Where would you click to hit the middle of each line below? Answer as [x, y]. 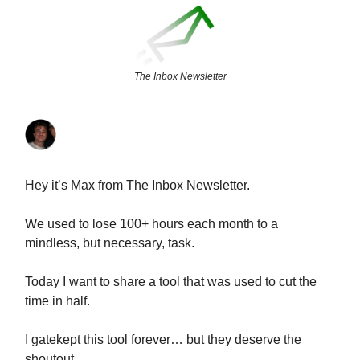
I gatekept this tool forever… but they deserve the [163, 339]
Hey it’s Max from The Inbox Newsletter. [137, 185]
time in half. [57, 301]
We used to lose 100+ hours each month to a [151, 223]
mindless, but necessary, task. [110, 243]
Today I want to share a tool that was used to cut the [171, 281]
